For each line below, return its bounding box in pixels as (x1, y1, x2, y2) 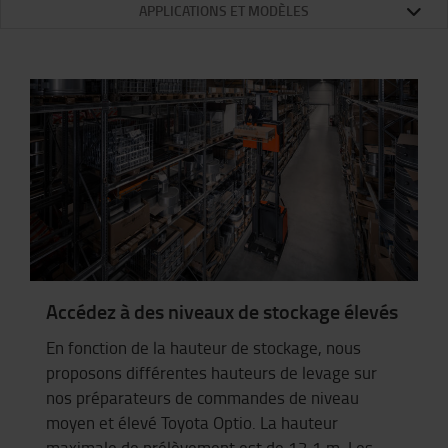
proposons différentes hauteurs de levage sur (46, 360, 377, 384)
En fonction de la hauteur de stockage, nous (46, 335, 361, 359)
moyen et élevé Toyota (46, 410, 213, 434)
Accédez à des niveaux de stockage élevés (46, 297, 398, 326)
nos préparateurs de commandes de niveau (46, 385, 359, 409)
